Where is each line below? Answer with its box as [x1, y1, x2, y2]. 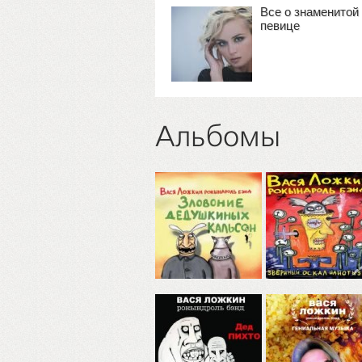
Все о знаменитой [260, 5, 359, 19]
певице [260, 19, 300, 32]
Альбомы [155, 121, 280, 154]
